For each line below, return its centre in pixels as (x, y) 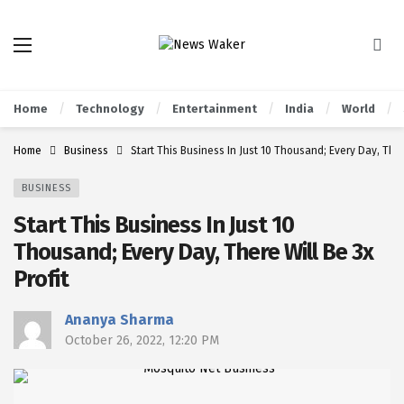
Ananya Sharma (119, 320)
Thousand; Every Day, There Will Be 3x (193, 252)
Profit (41, 279)
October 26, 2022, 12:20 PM (142, 340)
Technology (110, 109)
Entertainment (215, 109)
